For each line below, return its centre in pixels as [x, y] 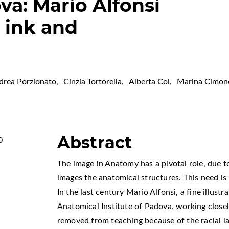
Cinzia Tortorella [93, 82]
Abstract [95, 143]
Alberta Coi [150, 82]
